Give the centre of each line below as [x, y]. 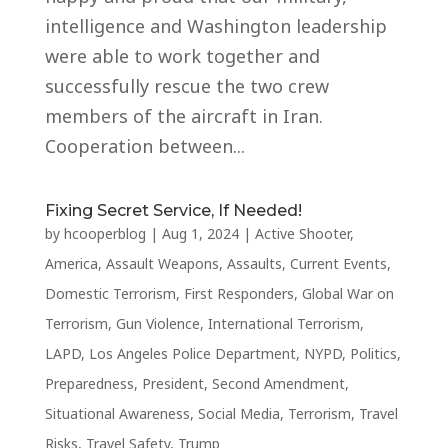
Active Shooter [302, 233]
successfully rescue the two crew [186, 86]
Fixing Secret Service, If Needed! [173, 210]
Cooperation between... [144, 146]
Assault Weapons [162, 263]
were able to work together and [182, 56]
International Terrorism [283, 323]
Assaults [254, 263]
